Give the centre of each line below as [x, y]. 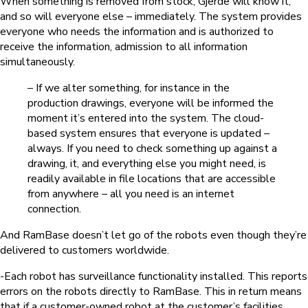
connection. [54, 209]
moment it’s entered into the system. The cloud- [146, 119]
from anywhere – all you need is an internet [131, 194]
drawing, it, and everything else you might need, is [147, 164]
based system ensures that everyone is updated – [148, 134]
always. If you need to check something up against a [152, 149]
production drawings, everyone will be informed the [151, 103]
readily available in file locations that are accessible [152, 179]
